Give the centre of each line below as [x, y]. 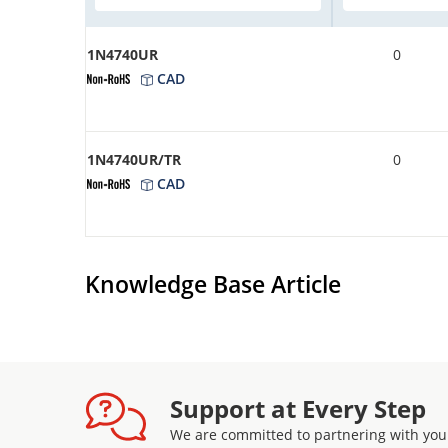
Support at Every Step [298, 408]
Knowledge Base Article [213, 283]
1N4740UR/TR [134, 159]
